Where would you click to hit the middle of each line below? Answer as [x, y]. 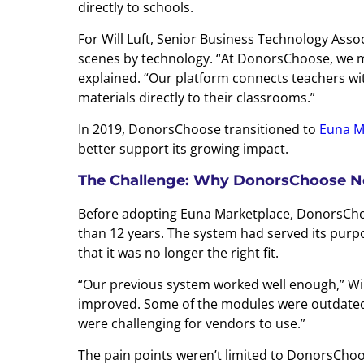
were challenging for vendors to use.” [192, 323]
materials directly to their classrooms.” [197, 97]
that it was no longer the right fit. [178, 252]
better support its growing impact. [183, 148]
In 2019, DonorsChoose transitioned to [199, 129]
